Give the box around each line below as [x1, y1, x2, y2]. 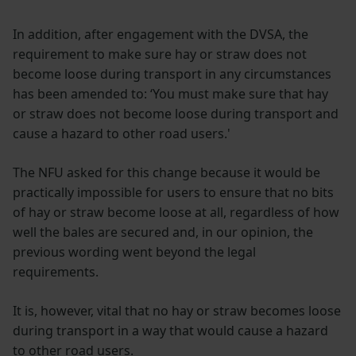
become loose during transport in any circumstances [13, 64, 331, 83]
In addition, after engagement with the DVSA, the [13, 25, 308, 43]
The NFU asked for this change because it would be [13, 163, 320, 181]
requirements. [13, 262, 99, 281]
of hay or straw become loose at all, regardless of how [13, 203, 339, 221]
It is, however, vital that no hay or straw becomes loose [13, 301, 341, 319]
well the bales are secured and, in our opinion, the [13, 222, 313, 241]
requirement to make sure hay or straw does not [13, 44, 307, 63]
